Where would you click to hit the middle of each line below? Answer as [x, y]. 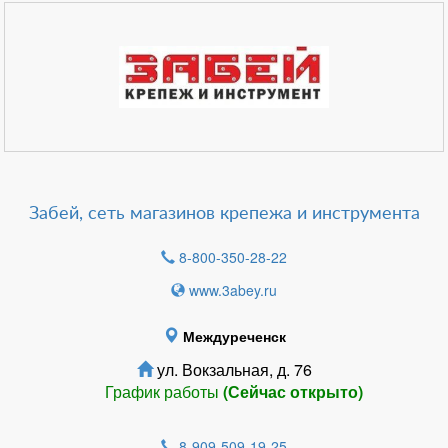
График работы [164, 391]
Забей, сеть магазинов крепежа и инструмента [224, 214]
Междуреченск [234, 336]
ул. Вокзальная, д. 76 [232, 369]
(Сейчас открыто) [293, 391]
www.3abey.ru [233, 290]
